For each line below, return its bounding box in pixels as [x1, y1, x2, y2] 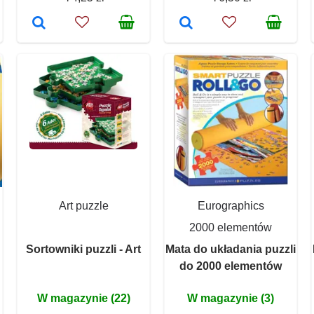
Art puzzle [58, 199, 109, 212]
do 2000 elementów [179, 259, 282, 272]
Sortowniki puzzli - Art [26, 243, 141, 255]
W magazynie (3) [187, 292, 274, 304]
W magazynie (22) [36, 292, 130, 304]
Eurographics [197, 199, 264, 212]
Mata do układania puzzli [165, 243, 296, 255]
